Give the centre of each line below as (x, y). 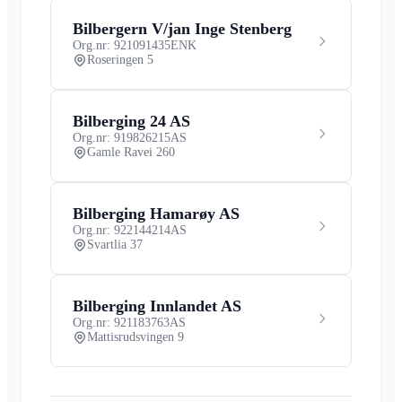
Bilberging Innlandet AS (157, 306)
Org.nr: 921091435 (122, 45)
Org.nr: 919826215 (122, 137)
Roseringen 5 (120, 59)
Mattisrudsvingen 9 (135, 336)
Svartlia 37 (115, 244)
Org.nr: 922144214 (122, 230)
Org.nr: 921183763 (121, 322)
